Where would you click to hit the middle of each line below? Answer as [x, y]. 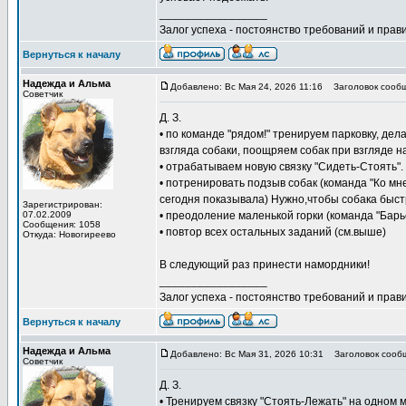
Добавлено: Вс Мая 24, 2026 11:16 [246, 87]
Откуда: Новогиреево [69, 234]
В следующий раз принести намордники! [265, 265]
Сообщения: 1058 [62, 224]
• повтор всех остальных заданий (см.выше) [273, 232]
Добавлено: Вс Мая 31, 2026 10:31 [247, 354]
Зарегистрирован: [63, 204]
